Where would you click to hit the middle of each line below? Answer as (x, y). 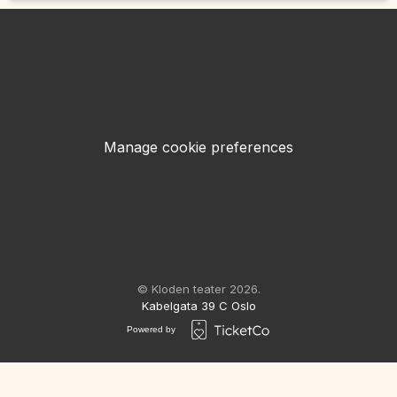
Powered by (151, 330)
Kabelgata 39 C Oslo (198, 305)
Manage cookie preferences (198, 147)
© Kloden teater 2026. (198, 288)
